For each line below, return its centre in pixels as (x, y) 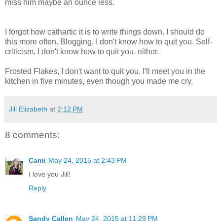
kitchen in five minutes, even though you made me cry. (99, 81)
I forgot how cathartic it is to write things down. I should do (105, 32)
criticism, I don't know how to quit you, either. (82, 51)
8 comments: (32, 135)
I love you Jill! (50, 174)
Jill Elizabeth (28, 109)
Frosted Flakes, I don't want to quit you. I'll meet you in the (105, 71)
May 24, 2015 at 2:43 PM (88, 161)
